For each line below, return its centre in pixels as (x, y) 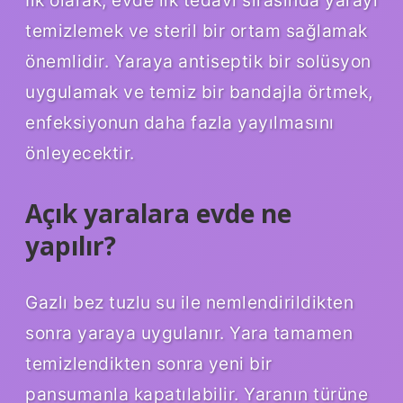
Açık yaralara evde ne (158, 213)
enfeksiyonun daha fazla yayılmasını (180, 122)
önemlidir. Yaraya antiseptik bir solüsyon (198, 61)
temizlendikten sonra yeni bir (149, 364)
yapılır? (71, 245)
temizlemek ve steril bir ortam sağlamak (197, 30)
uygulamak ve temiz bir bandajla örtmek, (199, 91)
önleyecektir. (80, 152)
